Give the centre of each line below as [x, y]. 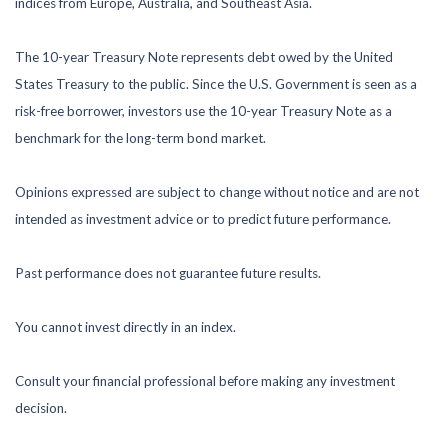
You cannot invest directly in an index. [125, 326]
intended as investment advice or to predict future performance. [203, 218]
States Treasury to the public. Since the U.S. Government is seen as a [216, 83]
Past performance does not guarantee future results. [168, 272]
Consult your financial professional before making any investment [205, 380]
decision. [41, 407]
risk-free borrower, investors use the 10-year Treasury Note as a [203, 110]
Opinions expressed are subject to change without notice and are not [217, 191]
